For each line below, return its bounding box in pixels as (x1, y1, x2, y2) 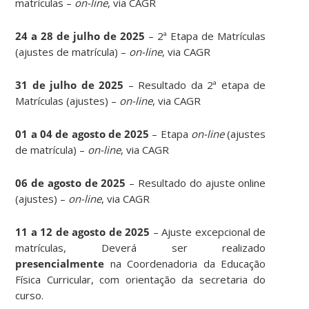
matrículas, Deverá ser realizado (15, 240, 266, 255)
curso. (15, 288, 44, 302)
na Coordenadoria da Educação (104, 256, 266, 270)
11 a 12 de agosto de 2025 (15, 224, 150, 239)
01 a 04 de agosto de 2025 (15, 126, 150, 141)
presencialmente (15, 256, 105, 270)
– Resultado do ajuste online (126, 175, 266, 190)
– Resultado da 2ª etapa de (123, 77, 266, 92)
